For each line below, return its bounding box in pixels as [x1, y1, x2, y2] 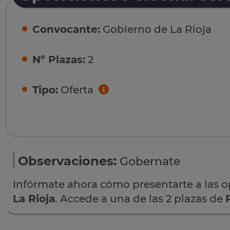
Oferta [58, 84, 96, 97]
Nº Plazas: [32, 53, 85, 66]
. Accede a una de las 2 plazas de [55, 192, 225, 205]
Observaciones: [18, 153, 117, 168]
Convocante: [32, 23, 100, 36]
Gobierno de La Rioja [100, 23, 212, 36]
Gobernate [120, 154, 180, 168]
